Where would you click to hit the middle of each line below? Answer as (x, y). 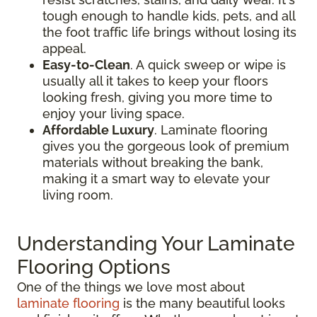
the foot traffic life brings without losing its (169, 32)
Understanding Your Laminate (156, 243)
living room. (78, 195)
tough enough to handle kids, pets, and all (169, 16)
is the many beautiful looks (202, 303)
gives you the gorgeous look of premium (166, 146)
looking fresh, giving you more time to (157, 97)
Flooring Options (94, 267)
